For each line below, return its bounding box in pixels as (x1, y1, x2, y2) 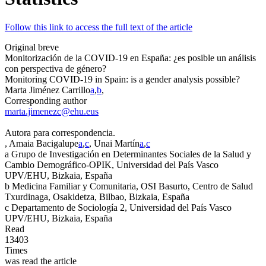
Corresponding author (5, 96, 87, 106)
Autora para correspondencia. (5, 128, 115, 138)
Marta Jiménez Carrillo (5, 85, 90, 96)
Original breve (5, 42, 59, 53)
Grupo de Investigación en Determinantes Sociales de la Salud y (11, 149, 251, 160)
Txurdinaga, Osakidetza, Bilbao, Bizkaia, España (5, 192, 189, 202)
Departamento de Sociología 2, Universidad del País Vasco (11, 202, 232, 213)
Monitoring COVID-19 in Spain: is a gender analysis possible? (5, 74, 240, 85)
